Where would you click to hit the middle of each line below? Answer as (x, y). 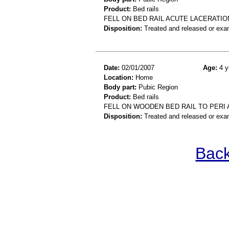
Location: (119, 77)
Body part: (120, 87)
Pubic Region (157, 87)
